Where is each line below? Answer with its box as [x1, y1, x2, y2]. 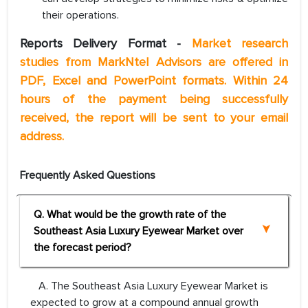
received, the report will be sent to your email [20, 110, 288, 126]
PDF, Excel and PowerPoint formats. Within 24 [20, 73, 288, 89]
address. [20, 129, 64, 144]
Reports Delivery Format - [20, 36, 192, 52]
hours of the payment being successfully [20, 91, 288, 107]
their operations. [42, 8, 119, 23]
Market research [191, 36, 289, 52]
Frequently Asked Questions [20, 168, 155, 183]
